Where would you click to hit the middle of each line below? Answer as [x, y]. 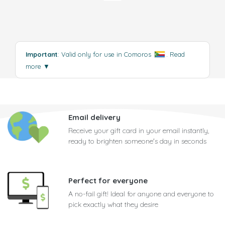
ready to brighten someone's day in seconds [137, 141]
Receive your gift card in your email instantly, [139, 131]
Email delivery [94, 118]
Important [42, 54]
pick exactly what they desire [113, 205]
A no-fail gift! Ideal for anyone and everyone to [141, 194]
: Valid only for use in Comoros [105, 54]
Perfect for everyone [108, 181]
